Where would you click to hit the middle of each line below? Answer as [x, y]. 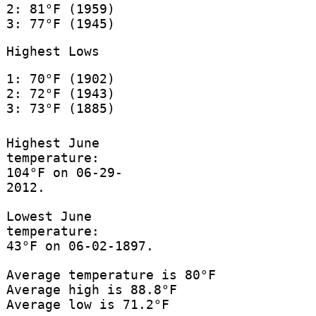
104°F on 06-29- [64, 173]
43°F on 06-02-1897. [80, 246]
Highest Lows [53, 51]
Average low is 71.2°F [87, 305]
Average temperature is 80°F [111, 275]
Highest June [53, 143]
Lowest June [49, 217]
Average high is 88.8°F [91, 290]
